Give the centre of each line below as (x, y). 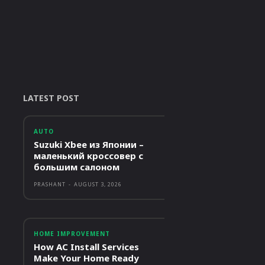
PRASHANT (49, 185)
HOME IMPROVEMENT (72, 234)
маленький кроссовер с (88, 156)
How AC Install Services (86, 247)
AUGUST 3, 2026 (98, 185)
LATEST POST (51, 98)
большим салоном (76, 167)
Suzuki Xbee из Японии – (88, 145)
